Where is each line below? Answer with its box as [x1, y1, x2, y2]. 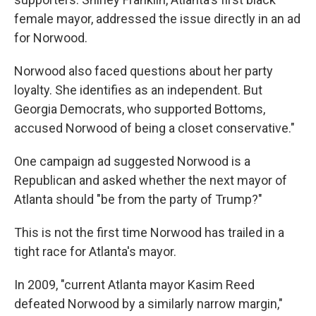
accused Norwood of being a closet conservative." [14, 121, 295, 135]
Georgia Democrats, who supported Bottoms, [14, 102, 265, 116]
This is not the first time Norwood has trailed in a [14, 225, 284, 240]
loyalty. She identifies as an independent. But [14, 83, 262, 97]
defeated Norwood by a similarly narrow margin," [14, 296, 283, 311]
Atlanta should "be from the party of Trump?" [14, 192, 262, 207]
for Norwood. [14, 30, 87, 45]
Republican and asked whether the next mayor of [14, 173, 287, 188]
